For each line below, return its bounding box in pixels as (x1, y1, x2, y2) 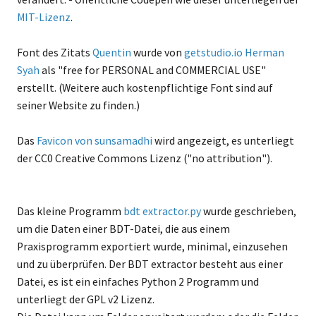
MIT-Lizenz (16, 10, 71, 24)
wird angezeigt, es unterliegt (152, 133, 294, 147)
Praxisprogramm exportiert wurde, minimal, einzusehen (16, 239, 288, 253)
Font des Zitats (16, 45, 92, 59)
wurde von (130, 45, 184, 59)
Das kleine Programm (16, 204, 123, 218)
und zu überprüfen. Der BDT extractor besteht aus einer (16, 257, 283, 271)
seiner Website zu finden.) (16, 98, 140, 112)
